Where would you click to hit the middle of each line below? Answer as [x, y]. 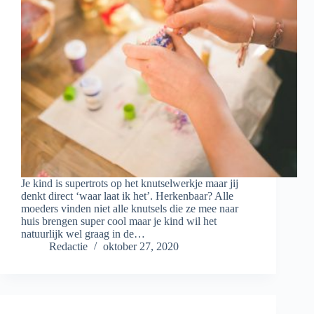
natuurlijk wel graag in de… [83, 234]
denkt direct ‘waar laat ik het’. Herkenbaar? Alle [127, 196]
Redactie [68, 247]
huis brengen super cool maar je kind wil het [119, 221]
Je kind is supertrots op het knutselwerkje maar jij [130, 184]
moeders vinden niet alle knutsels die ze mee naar [130, 209]
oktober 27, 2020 [141, 247]
